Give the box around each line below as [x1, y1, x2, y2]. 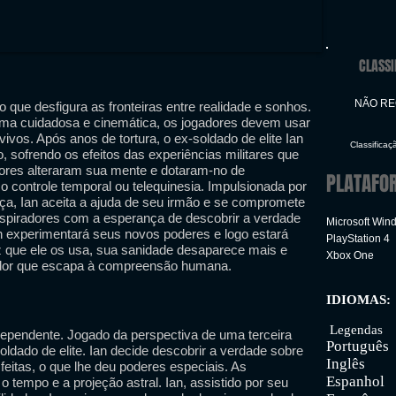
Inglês [326, 355, 365, 372]
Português [326, 338, 392, 354]
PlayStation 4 [326, 232, 390, 245]
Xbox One [326, 249, 374, 262]
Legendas [326, 323, 383, 337]
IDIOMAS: [326, 293, 391, 307]
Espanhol [326, 373, 385, 390]
